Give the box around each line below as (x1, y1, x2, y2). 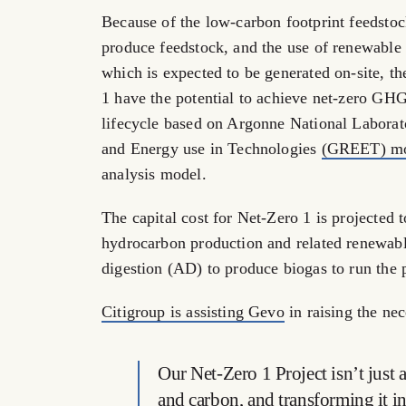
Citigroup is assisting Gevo (101, 303, 285, 322)
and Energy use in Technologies (101, 140, 322, 159)
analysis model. (101, 165, 207, 184)
